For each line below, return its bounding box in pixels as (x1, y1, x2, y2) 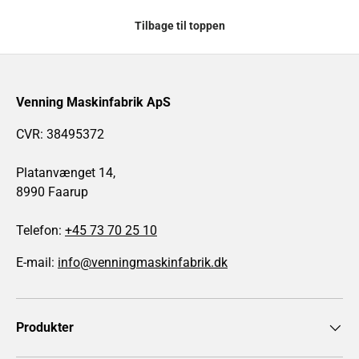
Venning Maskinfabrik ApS (16, 94, 171, 110)
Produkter (16, 319, 74, 335)
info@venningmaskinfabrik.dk (58, 254, 228, 270)
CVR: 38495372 (16, 126, 104, 142)
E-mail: (16, 254, 58, 270)
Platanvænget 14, (16, 164, 115, 180)
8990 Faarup (16, 184, 88, 200)
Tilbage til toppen (134, 18, 225, 32)
